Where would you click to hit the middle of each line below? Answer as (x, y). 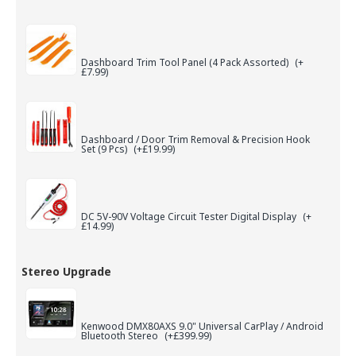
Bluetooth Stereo (121, 336)
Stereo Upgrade (66, 271)
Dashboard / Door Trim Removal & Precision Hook (195, 140)
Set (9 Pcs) (105, 149)
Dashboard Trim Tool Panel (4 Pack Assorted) (186, 63)
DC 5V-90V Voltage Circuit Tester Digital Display (190, 217)
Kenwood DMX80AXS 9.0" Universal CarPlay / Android (202, 327)
